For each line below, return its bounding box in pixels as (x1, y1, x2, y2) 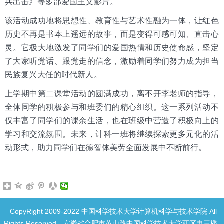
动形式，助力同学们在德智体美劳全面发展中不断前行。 (5, 143, 207, 152)
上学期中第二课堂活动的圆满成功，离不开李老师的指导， (5, 89, 219, 98)
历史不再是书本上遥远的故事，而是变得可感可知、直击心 (5, 29, 219, 38)
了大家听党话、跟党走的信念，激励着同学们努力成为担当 (5, 56, 219, 65)
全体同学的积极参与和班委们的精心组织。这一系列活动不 (5, 102, 219, 111)
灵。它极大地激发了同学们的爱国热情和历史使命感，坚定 (5, 43, 219, 52)
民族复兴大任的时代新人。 (5, 70, 102, 79)
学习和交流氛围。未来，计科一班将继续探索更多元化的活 (5, 129, 219, 138)
